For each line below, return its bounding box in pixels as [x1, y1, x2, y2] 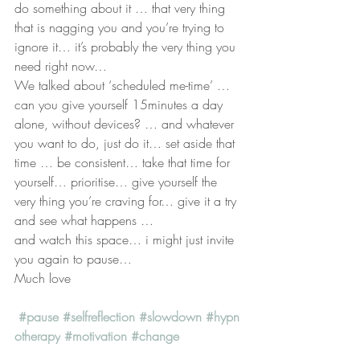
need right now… [14, 57, 107, 75]
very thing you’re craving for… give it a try [14, 192, 240, 210]
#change [131, 327, 179, 345]
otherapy [14, 327, 60, 345]
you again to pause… [14, 250, 132, 268]
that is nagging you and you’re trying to [14, 18, 228, 36]
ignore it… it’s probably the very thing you [14, 38, 239, 55]
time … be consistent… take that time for [14, 153, 234, 171]
